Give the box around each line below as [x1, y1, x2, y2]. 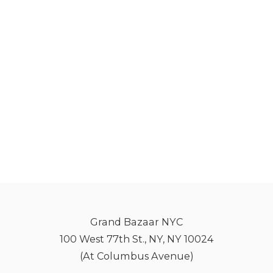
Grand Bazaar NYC [90, 216, 183, 228]
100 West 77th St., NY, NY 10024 [60, 233, 213, 245]
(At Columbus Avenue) [79, 250, 194, 262]
